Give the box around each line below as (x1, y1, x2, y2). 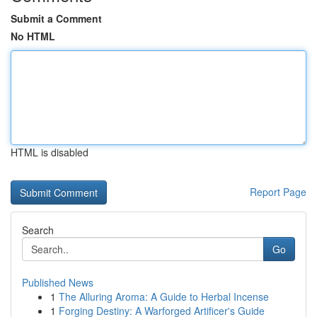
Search (22, 223, 54, 237)
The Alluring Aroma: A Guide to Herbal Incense (59, 289, 269, 304)
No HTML (11, 29, 55, 43)
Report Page (250, 185, 306, 199)
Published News (22, 275, 93, 289)
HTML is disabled (11, 145, 88, 159)
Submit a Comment (11, 11, 102, 25)
